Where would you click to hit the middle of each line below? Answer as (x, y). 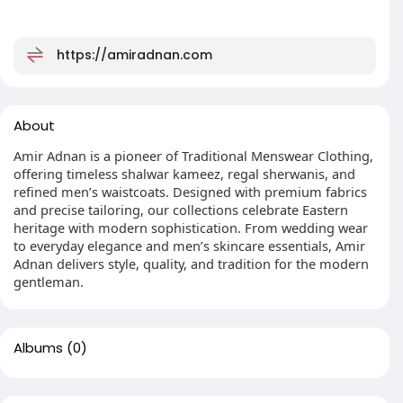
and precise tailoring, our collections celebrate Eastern (181, 210)
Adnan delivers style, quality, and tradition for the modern (191, 264)
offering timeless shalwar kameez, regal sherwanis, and (184, 174)
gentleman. (49, 282)
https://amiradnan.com (134, 54)
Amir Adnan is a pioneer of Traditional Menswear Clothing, (193, 156)
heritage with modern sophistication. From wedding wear (191, 228)
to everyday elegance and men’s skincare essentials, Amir (189, 246)
